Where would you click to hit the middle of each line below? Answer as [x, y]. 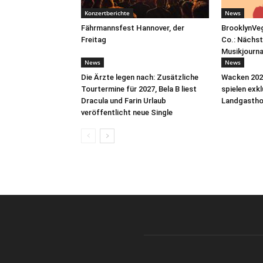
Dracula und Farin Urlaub [124, 100]
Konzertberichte [107, 13]
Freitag [94, 39]
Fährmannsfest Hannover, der [133, 28]
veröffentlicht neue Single [127, 112]
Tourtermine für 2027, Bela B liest [139, 89]
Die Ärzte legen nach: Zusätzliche [140, 77]
